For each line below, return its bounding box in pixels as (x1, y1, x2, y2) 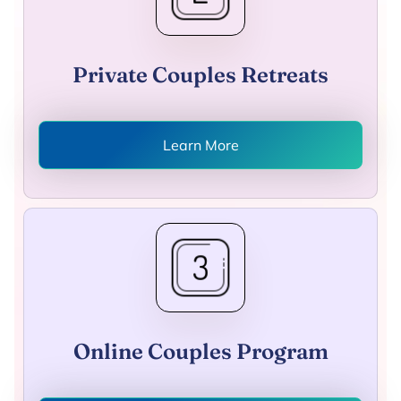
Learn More (162, 136, 239, 155)
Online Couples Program (73, 338, 328, 365)
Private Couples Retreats (73, 62, 328, 89)
